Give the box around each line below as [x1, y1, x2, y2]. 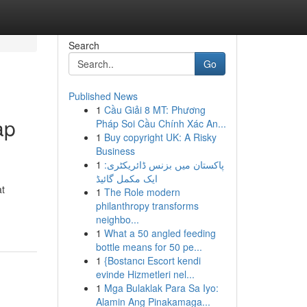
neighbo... [95, 212, 139, 226]
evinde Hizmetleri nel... [95, 267, 195, 281]
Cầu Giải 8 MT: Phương [103, 103, 206, 116]
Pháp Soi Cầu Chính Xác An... [95, 116, 226, 130]
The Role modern [103, 185, 180, 199]
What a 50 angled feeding [103, 226, 216, 240]
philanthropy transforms [95, 199, 199, 212]
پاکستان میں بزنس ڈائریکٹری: [103, 158, 224, 171]
